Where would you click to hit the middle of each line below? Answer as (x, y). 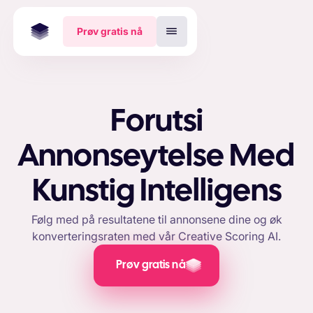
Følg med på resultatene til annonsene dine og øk (156, 219)
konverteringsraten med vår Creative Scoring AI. (156, 236)
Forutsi (156, 122)
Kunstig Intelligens (156, 192)
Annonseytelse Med (156, 157)
